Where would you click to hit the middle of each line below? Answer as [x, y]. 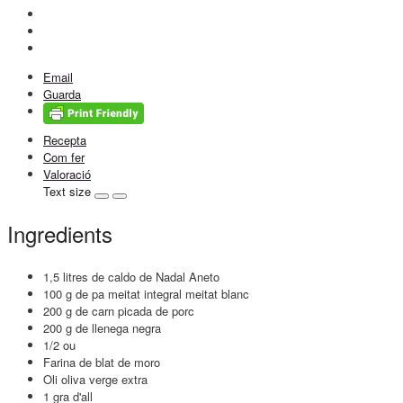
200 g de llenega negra [102, 327]
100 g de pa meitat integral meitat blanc [146, 293]
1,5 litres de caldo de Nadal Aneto [131, 276]
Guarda [62, 94]
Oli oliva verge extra [95, 379]
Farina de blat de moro [102, 362]
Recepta [65, 139]
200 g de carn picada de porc [119, 310]
